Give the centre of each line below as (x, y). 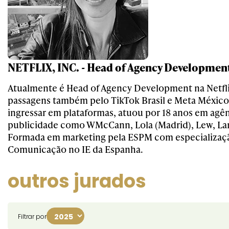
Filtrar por (32, 216)
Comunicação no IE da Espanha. (75, 149)
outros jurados (77, 181)
